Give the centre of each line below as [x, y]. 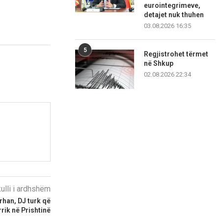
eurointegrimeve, [172, 6]
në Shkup [159, 64]
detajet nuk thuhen [174, 15]
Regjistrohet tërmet [176, 54]
